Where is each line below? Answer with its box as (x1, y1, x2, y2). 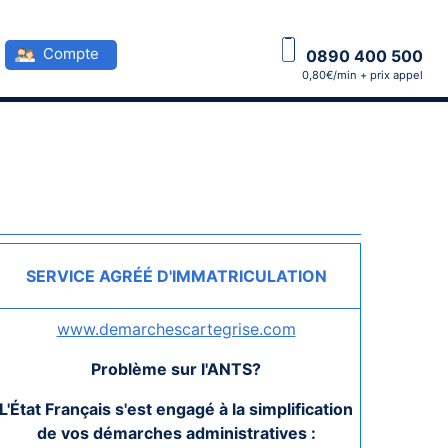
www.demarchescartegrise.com (56, 319, 296, 339)
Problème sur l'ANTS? (91, 359, 261, 379)
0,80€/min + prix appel (302, 68, 423, 82)
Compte (43, 44, 100, 63)
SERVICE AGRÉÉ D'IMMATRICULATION (25, 266, 327, 286)
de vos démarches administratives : (36, 423, 316, 443)
